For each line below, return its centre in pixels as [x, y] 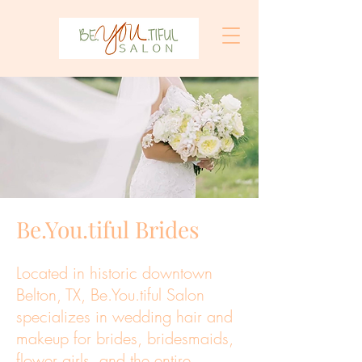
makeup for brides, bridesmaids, [125, 338]
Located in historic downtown [114, 273]
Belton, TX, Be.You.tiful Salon [110, 295]
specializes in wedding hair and [124, 316]
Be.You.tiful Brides [108, 229]
